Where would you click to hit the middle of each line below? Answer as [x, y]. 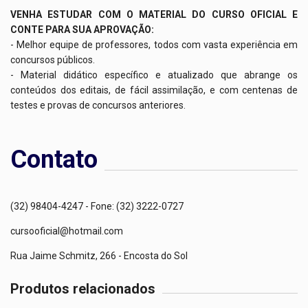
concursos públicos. [53, 60]
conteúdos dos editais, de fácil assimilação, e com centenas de [154, 90]
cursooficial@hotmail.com [67, 231]
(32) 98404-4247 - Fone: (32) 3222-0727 [98, 207]
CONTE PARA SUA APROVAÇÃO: [82, 30]
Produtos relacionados [83, 289]
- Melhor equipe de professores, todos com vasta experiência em [154, 45]
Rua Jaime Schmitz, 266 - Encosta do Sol [99, 256]
